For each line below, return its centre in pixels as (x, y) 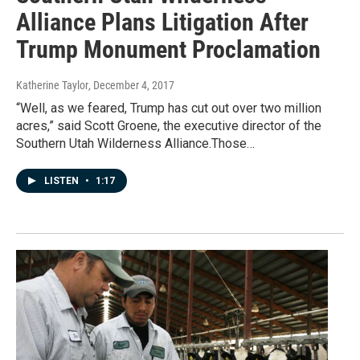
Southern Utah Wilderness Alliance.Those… (135, 144)
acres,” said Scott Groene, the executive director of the (169, 126)
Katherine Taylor (52, 86)
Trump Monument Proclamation (168, 50)
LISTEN (63, 181)
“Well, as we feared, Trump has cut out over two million (169, 108)
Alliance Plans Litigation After (162, 22)
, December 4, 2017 (131, 86)
